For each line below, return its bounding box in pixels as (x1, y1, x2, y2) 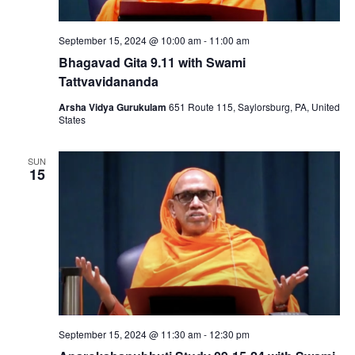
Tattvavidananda (58, 72, 158, 91)
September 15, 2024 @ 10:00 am (58, 33, 201, 48)
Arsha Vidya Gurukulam (58, 100, 169, 115)
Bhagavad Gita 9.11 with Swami (58, 53, 246, 72)
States (58, 113, 86, 127)
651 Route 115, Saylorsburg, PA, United (168, 100, 340, 114)
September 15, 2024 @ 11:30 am (58, 326, 201, 341)
